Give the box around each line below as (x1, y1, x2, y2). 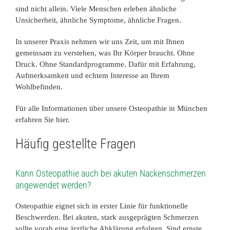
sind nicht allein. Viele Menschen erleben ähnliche (15, 5, 177, 13)
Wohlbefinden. (15, 83, 63, 91)
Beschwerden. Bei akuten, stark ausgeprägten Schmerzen (15, 213, 199, 221)
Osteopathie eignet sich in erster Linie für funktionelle (15, 201, 188, 210)
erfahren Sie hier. (15, 116, 70, 124)
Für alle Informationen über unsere (15, 104, 129, 113)
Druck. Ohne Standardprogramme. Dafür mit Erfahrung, (15, 60, 196, 69)
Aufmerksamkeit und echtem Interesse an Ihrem (15, 71, 169, 80)
